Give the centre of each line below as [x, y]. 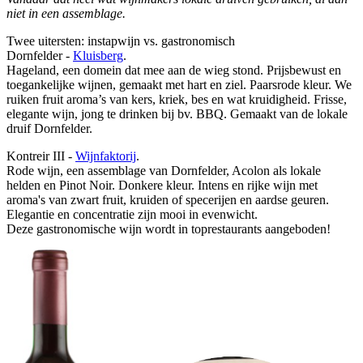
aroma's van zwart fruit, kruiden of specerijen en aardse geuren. [168, 200]
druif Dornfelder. [49, 129]
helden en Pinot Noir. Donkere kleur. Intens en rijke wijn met [162, 186]
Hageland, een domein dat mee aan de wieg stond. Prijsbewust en [174, 70]
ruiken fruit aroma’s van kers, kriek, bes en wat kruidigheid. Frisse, [177, 100]
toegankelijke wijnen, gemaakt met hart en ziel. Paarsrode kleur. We [179, 85]
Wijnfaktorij [106, 156]
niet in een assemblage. [66, 14]
